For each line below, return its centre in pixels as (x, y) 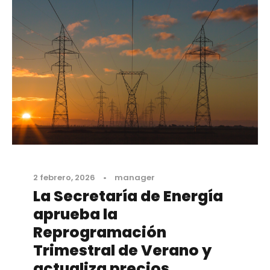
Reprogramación (100, 233)
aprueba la (75, 215)
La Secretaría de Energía (128, 196)
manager (135, 178)
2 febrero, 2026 (64, 178)
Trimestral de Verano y (122, 251)
